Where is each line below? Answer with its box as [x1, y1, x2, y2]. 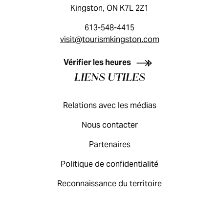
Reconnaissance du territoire [57, 178, 162, 189]
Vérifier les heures [63, 57, 131, 67]
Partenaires [88, 139, 131, 150]
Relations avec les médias [63, 100, 156, 110]
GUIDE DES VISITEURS [51, 41, 168, 52]
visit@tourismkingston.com [60, 34, 159, 44]
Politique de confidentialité [61, 159, 158, 169]
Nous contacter [81, 120, 138, 130]
